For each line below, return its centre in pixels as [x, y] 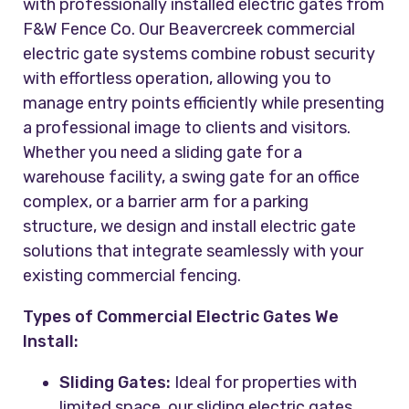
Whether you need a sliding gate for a [163, 153]
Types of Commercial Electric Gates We [181, 317]
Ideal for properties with [264, 383]
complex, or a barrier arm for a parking [166, 202]
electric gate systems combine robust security [199, 54]
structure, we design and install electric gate [190, 227]
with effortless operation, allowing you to [178, 79]
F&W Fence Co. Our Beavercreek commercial [189, 30]
